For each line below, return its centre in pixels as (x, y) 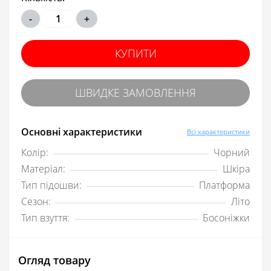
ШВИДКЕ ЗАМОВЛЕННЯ (135, 92)
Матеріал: (43, 168)
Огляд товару (54, 260)
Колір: (35, 152)
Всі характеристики (218, 131)
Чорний (232, 152)
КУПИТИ (135, 53)
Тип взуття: (45, 217)
